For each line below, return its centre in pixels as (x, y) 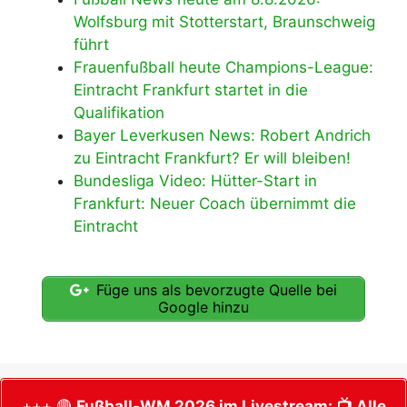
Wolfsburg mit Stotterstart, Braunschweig (224, 22)
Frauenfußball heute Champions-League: (223, 68)
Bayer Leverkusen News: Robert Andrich (222, 136)
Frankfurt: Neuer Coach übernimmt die (215, 204)
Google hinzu (203, 307)
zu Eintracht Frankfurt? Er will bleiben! (212, 159)
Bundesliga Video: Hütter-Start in (195, 181)
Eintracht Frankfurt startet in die (191, 90)
